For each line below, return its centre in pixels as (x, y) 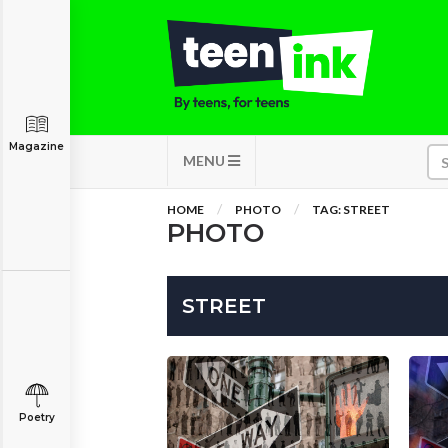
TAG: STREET (351, 209)
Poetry (36, 417)
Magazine (36, 146)
